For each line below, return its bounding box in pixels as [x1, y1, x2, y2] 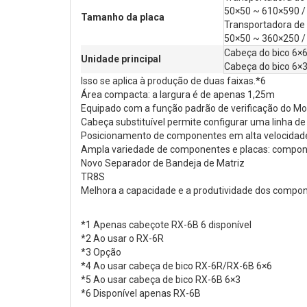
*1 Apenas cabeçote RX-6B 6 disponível [81, 219, 251, 231]
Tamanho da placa [81, 12, 164, 23]
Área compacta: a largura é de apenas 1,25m [81, 89, 275, 101]
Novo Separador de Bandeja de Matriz [81, 158, 245, 169]
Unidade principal [81, 53, 161, 65]
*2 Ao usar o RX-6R [81, 233, 164, 245]
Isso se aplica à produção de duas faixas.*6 [81, 75, 266, 87]
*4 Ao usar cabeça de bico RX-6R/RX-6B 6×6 [81, 260, 272, 272]
